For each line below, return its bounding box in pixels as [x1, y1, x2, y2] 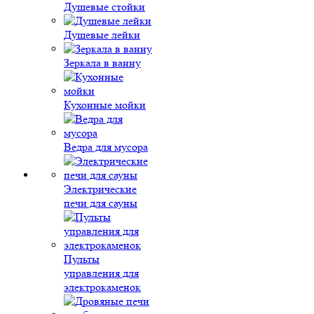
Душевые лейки [64, 28, 140, 41]
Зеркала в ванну [64, 56, 141, 69]
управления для [64, 266, 139, 280]
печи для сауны [64, 196, 137, 210]
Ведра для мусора [64, 140, 148, 153]
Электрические [64, 182, 137, 196]
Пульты [64, 252, 100, 266]
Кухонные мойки [64, 98, 146, 111]
